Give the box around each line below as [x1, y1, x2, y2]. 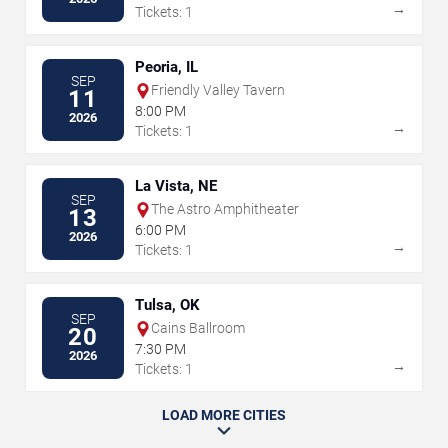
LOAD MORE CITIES [162, 407, 286, 424]
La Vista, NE [135, 177, 217, 196]
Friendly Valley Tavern [151, 82, 285, 99]
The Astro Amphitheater [151, 201, 299, 218]
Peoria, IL [135, 58, 198, 77]
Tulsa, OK [135, 296, 200, 315]
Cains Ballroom [151, 320, 245, 337]
